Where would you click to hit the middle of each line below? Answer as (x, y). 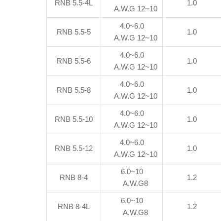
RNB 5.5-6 (74, 61)
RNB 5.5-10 (74, 119)
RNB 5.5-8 (74, 90)
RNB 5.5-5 (74, 32)
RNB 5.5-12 (74, 148)
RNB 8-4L (74, 206)
